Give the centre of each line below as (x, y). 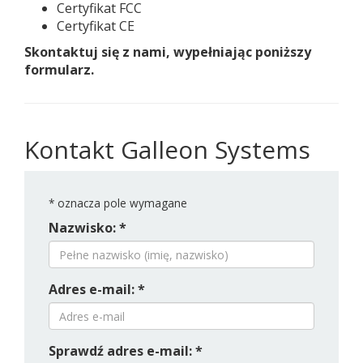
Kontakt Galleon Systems (167, 149)
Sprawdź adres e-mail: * (126, 351)
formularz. (59, 70)
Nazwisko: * (88, 228)
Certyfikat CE (96, 26)
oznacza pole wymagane (121, 203)
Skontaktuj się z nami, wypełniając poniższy (168, 52)
